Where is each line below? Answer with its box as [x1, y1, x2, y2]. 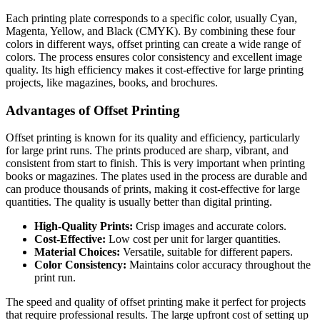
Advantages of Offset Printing [6, 102, 180, 118]
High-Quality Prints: [34, 220, 133, 233]
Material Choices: [34, 246, 120, 259]
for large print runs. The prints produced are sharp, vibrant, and [6, 144, 289, 157]
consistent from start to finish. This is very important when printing [6, 157, 305, 170]
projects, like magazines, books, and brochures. [6, 76, 218, 89]
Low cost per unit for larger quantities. [106, 233, 281, 246]
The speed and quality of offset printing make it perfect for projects [6, 296, 306, 309]
